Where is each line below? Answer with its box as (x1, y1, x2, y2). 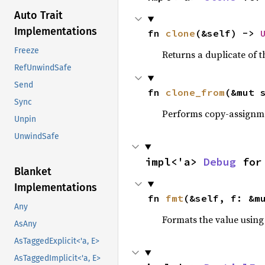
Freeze (14, 46, 39, 56)
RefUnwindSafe (14, 63, 72, 73)
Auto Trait (14, 9, 63, 22)
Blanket (14, 165, 51, 179)
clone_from (165, 86, 225, 98)
